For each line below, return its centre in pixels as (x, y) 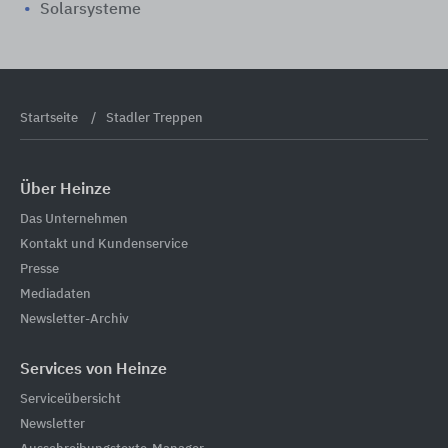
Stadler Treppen (154, 118)
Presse (39, 269)
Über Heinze (65, 190)
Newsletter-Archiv (74, 319)
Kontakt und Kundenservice (104, 244)
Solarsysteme (90, 10)
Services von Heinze (93, 369)
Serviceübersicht (70, 399)
